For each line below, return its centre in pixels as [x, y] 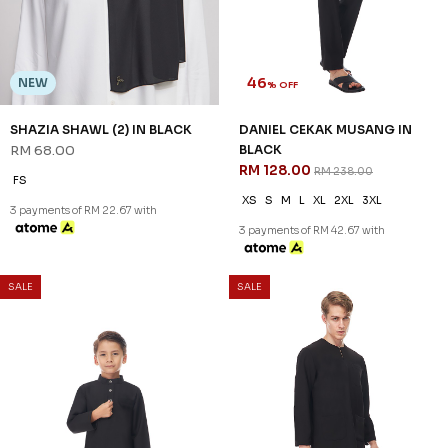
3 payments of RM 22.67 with [83, 211]
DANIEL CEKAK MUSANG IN [325, 130]
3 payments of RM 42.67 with [312, 231]
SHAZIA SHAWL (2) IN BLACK [101, 130]
